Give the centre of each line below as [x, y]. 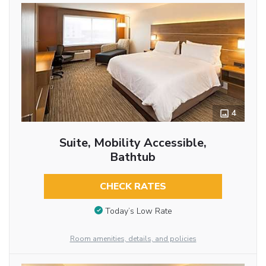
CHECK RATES [133, 187]
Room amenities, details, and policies [133, 239]
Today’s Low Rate [138, 211]
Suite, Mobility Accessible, [133, 143]
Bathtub [133, 157]
